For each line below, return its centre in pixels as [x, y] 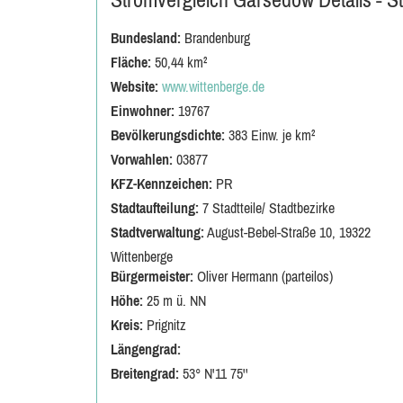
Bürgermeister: [152, 276]
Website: [134, 86]
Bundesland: [146, 38]
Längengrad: [146, 349]
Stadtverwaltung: [157, 232]
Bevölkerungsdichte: [168, 135]
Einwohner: [143, 111]
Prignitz [165, 325]
